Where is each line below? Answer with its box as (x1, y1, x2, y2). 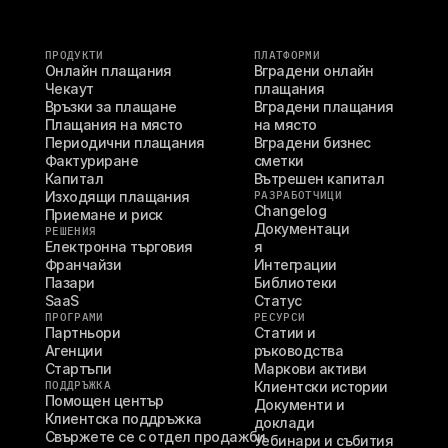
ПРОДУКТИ (45, 48, 104, 62)
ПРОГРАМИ (45, 310, 104, 324)
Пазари (45, 274, 95, 291)
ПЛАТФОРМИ (254, 48, 320, 62)
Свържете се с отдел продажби (45, 428, 266, 445)
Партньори (45, 324, 121, 341)
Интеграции (254, 256, 337, 273)
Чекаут (45, 80, 94, 97)
